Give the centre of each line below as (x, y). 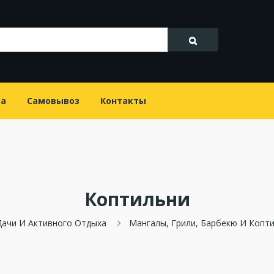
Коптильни (137, 199)
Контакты (123, 101)
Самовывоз (53, 101)
